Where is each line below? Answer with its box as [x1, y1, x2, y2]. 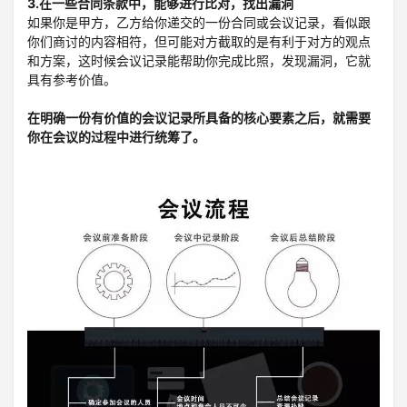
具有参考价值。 [27, 71, 116, 87]
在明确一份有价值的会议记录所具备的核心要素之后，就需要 [27, 109, 371, 125]
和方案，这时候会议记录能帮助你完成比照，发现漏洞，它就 [27, 52, 371, 68]
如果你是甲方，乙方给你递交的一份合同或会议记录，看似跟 [27, 14, 371, 30]
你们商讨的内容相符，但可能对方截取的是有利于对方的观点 [27, 33, 371, 49]
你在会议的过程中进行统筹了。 [27, 128, 205, 144]
